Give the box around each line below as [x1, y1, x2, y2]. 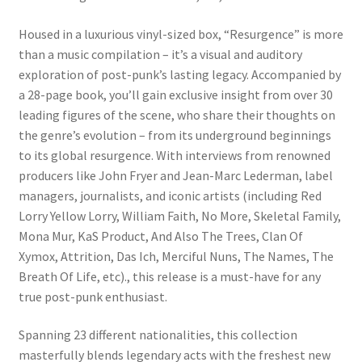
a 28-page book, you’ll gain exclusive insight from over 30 [18, 86, 333, 103]
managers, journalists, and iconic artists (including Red [18, 187, 322, 204]
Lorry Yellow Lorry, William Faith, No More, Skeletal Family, [18, 207, 341, 224]
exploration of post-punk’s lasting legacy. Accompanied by [18, 65, 341, 82]
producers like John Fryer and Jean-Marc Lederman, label [18, 166, 333, 183]
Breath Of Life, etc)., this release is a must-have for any [18, 267, 321, 284]
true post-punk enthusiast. [18, 288, 167, 305]
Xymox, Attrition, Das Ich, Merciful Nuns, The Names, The [18, 247, 334, 264]
